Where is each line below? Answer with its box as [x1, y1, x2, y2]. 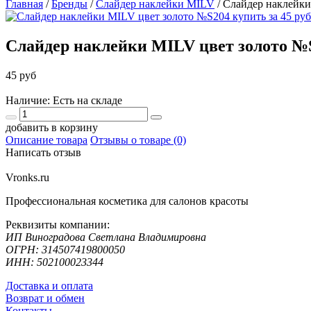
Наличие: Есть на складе [6, 94, 122, 106]
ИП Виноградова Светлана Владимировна [6, 230, 206, 243]
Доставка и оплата [6, 279, 93, 292]
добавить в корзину [6, 121, 98, 133]
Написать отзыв [6, 146, 81, 158]
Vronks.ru [6, 171, 49, 183]
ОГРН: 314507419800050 [6, 243, 125, 255]
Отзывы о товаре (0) [90, 133, 186, 146]
